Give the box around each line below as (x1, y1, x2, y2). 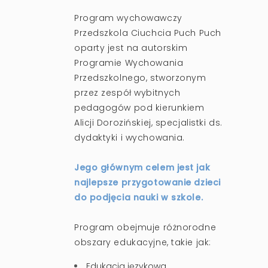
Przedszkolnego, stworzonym (74, 71, 206, 84)
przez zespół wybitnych (74, 86, 181, 99)
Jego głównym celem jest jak (74, 161, 211, 173)
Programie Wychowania (74, 56, 184, 69)
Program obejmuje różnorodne (74, 221, 217, 233)
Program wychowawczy (74, 11, 182, 24)
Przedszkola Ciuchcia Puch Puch (74, 26, 221, 39)
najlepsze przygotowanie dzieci (74, 176, 221, 188)
